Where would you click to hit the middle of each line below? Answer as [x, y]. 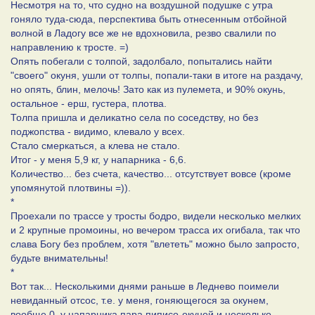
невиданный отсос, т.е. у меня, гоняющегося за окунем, [140, 300]
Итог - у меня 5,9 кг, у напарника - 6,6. [98, 159]
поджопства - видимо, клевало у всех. [98, 131]
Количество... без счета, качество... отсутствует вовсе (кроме [151, 173]
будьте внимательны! [59, 258]
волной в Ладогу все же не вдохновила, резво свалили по [143, 33]
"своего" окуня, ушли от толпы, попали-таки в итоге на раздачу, [157, 75]
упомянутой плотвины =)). [71, 187]
